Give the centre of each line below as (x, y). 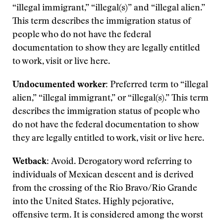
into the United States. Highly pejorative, (93, 202)
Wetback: (32, 162)
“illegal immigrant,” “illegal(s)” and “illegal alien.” (109, 8)
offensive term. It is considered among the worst (108, 216)
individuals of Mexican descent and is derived (103, 175)
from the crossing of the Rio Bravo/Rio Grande (105, 189)
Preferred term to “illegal (159, 85)
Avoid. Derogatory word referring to (121, 162)
